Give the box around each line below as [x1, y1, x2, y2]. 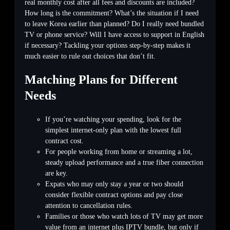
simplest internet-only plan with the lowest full [45, 126, 181, 135]
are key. [45, 169, 68, 178]
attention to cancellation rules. [45, 202, 132, 210]
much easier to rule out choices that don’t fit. [25, 52, 156, 61]
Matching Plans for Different [25, 73, 178, 87]
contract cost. [45, 137, 84, 145]
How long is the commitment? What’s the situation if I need [25, 9, 199, 17]
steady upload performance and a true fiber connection [45, 159, 203, 167]
